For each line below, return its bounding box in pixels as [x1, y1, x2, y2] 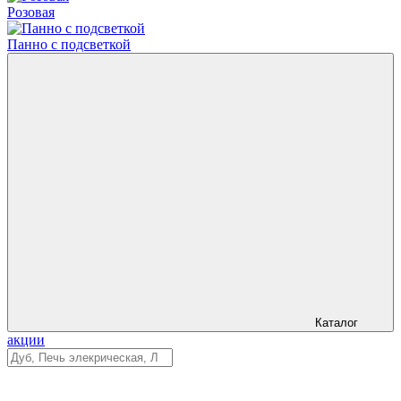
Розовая [7, 4, 55, 20]
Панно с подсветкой [7, 37, 131, 52]
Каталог [315, 316, 358, 329]
